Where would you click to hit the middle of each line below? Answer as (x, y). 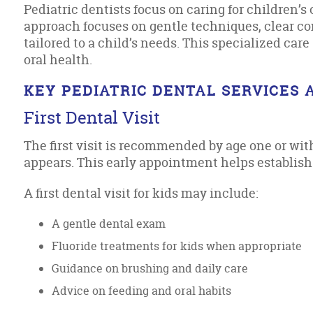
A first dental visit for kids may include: (141, 193)
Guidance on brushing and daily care (150, 268)
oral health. (58, 60)
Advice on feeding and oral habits (142, 291)
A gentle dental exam (109, 224)
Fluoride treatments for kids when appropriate (177, 246)
